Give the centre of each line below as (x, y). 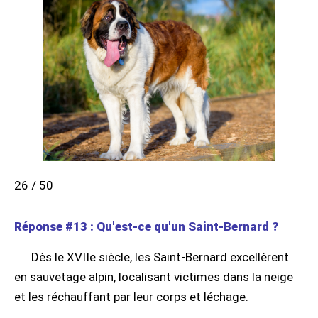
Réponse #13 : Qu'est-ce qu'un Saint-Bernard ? (146, 226)
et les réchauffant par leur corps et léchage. (131, 296)
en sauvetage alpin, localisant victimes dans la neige (154, 276)
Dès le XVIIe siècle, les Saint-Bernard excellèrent (160, 257)
